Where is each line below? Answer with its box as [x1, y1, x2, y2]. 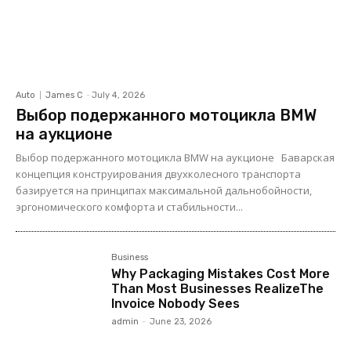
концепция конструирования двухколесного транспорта [16, 166, 301, 181]
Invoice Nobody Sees [111, 295, 241, 311]
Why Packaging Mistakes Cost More [111, 266, 331, 281]
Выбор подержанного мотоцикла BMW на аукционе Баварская [16, 150, 335, 165]
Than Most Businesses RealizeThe [111, 280, 324, 296]
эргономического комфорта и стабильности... [16, 199, 243, 214]
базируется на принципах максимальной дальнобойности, [16, 183, 312, 197]
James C [45, 89, 83, 100]
